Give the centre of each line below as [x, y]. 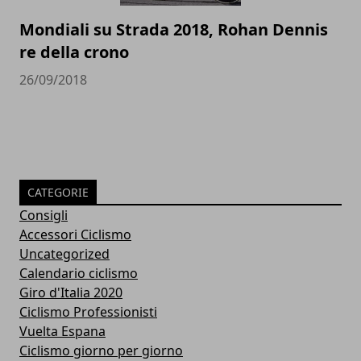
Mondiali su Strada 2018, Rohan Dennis [174, 29]
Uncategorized [64, 253]
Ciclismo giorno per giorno [101, 350]
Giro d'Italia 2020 [71, 292]
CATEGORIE [58, 192]
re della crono [74, 52]
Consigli [44, 215]
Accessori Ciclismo [75, 234]
